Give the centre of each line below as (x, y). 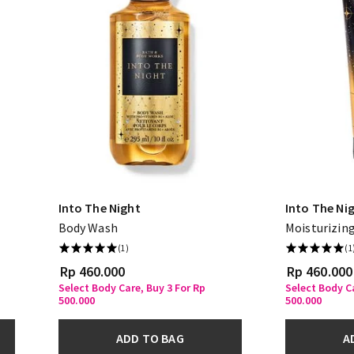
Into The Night (99, 207)
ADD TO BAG (150, 338)
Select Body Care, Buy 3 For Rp (132, 287)
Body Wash (88, 227)
